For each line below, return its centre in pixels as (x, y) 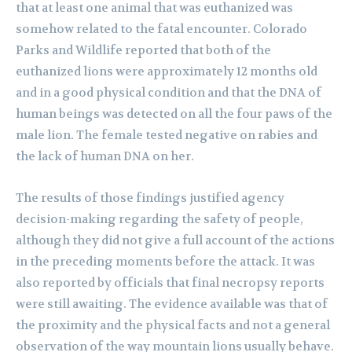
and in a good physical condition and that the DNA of (169, 93)
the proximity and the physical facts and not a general (173, 326)
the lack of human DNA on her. (105, 157)
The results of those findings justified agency (150, 198)
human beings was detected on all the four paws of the (174, 114)
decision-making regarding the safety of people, (159, 220)
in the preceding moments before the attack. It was (165, 262)
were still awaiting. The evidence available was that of (172, 304)
